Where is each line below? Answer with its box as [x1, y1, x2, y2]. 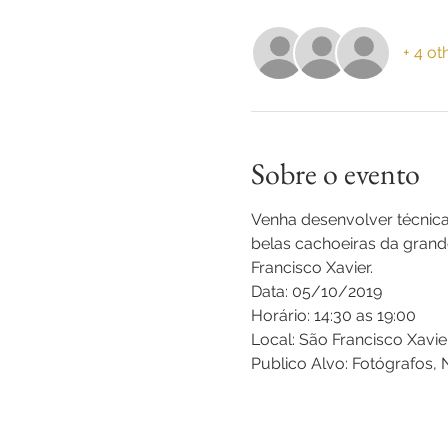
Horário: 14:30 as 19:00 [250, 305, 416, 325]
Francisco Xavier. [250, 257, 373, 277]
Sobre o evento [250, 153, 420, 193]
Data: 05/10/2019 [250, 281, 382, 301]
